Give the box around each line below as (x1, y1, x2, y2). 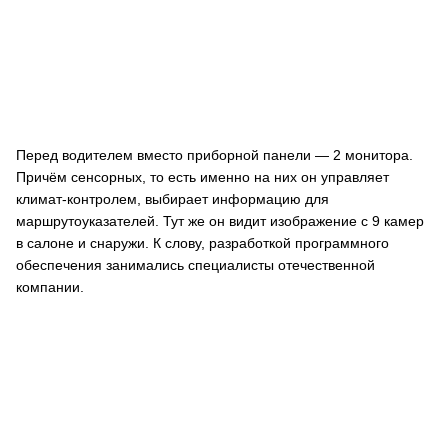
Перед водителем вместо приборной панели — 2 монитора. (16, 147, 413, 163)
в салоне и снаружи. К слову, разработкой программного (16, 235, 389, 251)
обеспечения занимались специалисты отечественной (16, 257, 375, 273)
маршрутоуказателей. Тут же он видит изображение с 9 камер (16, 213, 424, 229)
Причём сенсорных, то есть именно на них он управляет (16, 169, 389, 185)
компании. (16, 279, 84, 295)
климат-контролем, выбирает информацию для (16, 191, 329, 207)
